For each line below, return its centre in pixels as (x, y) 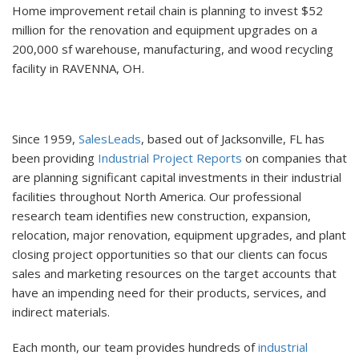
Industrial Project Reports (168, 157)
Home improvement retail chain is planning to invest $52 (167, 10)
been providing (53, 157)
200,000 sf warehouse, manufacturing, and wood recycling (173, 48)
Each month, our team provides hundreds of (135, 347)
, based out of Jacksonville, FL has (233, 138)
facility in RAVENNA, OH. (78, 68)
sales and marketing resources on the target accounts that (174, 273)
